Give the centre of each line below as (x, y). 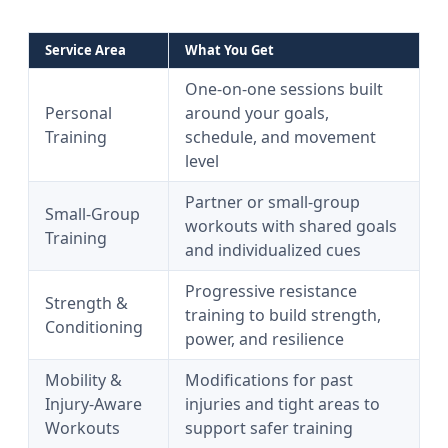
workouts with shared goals (291, 226)
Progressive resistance (271, 291)
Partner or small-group (272, 202)
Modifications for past (269, 380)
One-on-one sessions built (284, 89)
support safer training (269, 428)
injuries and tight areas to (282, 404)
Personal (78, 113)
